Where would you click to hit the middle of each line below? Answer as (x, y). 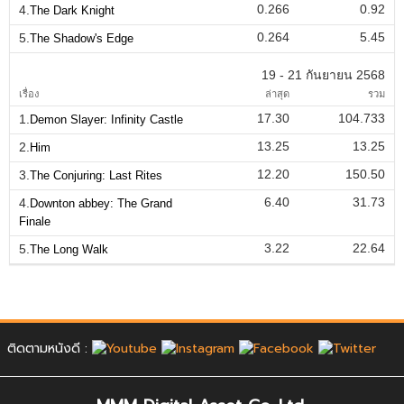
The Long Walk (69, 249)
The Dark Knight (72, 10)
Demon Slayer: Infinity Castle (106, 119)
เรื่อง (29, 93)
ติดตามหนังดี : (49, 348)
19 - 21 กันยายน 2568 (323, 74)
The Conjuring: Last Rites (96, 175)
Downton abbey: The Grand (101, 203)
